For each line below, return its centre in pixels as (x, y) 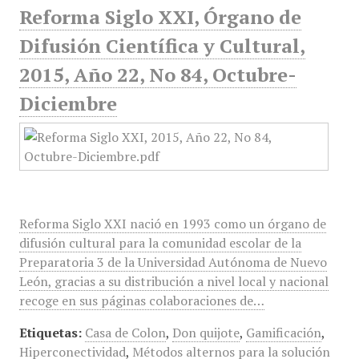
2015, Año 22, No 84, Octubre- (157, 75)
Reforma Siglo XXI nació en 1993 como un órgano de (172, 224)
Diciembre (68, 103)
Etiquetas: (50, 333)
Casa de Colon (125, 333)
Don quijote (206, 333)
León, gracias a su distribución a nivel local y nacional (173, 281)
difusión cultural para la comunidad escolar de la (160, 243)
